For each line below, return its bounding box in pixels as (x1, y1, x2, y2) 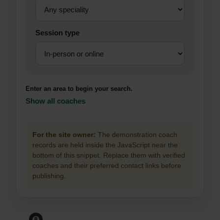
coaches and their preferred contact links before (32, 162, 181, 170)
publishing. (32, 172, 66, 180)
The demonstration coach (96, 131, 177, 139)
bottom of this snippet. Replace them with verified (32, 151, 185, 160)
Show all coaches (26, 97, 85, 106)
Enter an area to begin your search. (26, 85, 133, 93)
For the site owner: (32, 131, 96, 139)
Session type (35, 28, 80, 37)
